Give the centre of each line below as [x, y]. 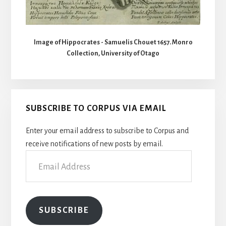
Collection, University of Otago [113, 53]
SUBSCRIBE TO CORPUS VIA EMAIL [96, 109]
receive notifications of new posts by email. [94, 144]
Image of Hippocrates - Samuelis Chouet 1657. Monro [113, 42]
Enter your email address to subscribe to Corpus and [107, 131]
